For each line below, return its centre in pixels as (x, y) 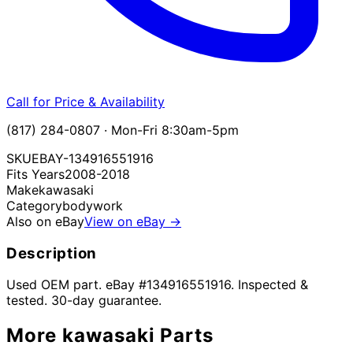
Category (34, 205)
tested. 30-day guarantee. (84, 301)
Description (52, 253)
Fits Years (35, 174)
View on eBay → (133, 221)
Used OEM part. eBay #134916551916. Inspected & (157, 285)
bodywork (93, 205)
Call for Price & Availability (85, 101)
